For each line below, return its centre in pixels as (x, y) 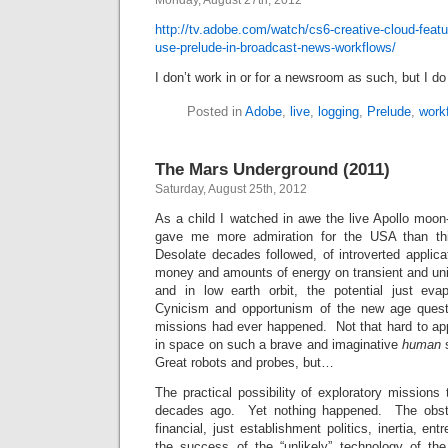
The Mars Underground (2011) (272, 169)
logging (338, 111)
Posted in (215, 111)
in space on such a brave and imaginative (278, 344)
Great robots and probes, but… (244, 362)
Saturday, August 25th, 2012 (231, 189)
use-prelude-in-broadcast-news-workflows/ (275, 47)
